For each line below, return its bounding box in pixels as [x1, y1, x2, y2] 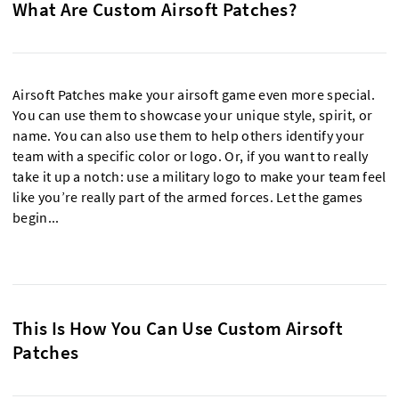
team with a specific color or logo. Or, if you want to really [12, 147, 369, 165]
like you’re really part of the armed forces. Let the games [12, 188, 363, 206]
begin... [12, 208, 60, 226]
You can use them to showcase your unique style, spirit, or [12, 106, 373, 124]
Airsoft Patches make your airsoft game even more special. [12, 85, 375, 103]
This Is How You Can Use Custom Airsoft [12, 315, 343, 340]
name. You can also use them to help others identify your [12, 126, 365, 144]
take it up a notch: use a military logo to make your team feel [12, 167, 387, 185]
